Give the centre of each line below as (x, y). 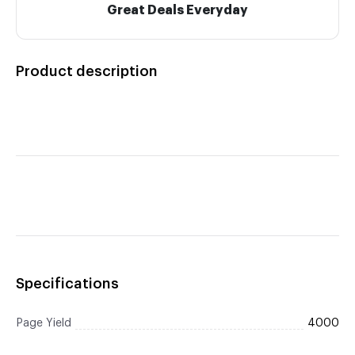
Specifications (67, 284)
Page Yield (44, 323)
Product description (87, 71)
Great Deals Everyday (177, 10)
